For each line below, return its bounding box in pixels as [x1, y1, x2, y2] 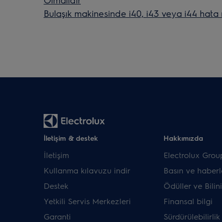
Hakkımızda [163, 133, 203, 143]
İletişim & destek [44, 133, 98, 143]
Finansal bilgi [163, 196, 213, 207]
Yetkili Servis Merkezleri [44, 196, 131, 207]
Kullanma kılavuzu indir [44, 165, 130, 176]
